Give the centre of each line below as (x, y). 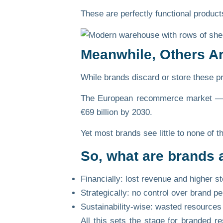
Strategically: (105, 193)
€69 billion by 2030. (116, 112)
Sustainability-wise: (117, 207)
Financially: (102, 179)
